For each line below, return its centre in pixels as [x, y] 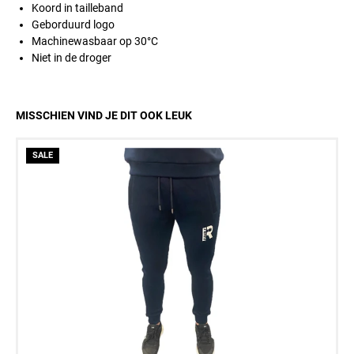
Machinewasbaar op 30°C [95, 41]
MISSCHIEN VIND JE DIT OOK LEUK [104, 115]
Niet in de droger [72, 58]
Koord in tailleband [77, 8]
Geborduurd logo [73, 24]
